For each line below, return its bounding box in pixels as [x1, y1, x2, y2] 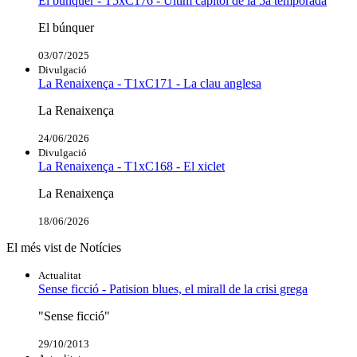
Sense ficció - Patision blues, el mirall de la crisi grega [38, 281, 308, 296]
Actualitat [38, 269, 81, 281]
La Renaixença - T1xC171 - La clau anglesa [38, 76, 261, 90]
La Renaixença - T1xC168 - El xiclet [38, 159, 225, 173]
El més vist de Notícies [6, 240, 121, 254]
